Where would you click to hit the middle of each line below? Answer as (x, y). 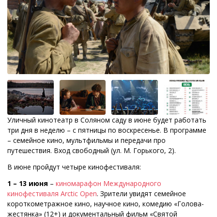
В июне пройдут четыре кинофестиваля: (74, 167)
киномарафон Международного (108, 183)
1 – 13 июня (28, 183)
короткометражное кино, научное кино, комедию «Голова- (106, 203)
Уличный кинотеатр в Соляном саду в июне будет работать (107, 120)
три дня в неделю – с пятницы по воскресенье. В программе (107, 130)
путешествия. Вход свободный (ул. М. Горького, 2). (92, 150)
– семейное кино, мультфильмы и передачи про (86, 140)
